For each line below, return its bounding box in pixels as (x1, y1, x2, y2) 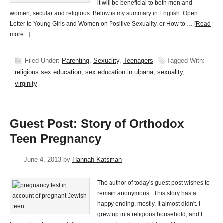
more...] (10, 31, 30, 38)
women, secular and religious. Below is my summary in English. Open (10, 10, 198, 17)
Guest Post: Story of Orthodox (10, 117, 184, 130)
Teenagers (123, 57, 153, 64)
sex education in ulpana (85, 68, 153, 76)
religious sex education (15, 68, 81, 76)
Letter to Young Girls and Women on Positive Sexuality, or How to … (10, 20, 194, 27)
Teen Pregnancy (10, 132, 101, 145)
